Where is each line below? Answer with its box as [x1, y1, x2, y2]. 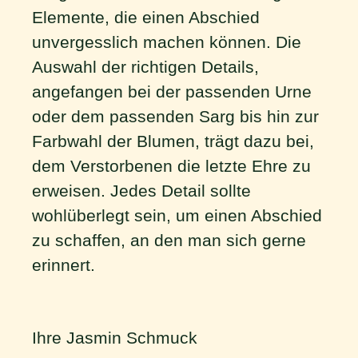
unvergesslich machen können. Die [32, 33, 301, 51]
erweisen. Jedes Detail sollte [32, 181, 251, 200]
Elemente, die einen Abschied [32, 8, 260, 26]
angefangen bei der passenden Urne [32, 82, 312, 101]
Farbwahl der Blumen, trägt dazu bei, [32, 132, 314, 150]
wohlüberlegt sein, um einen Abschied [32, 206, 322, 225]
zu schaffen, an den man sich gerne [32, 231, 306, 249]
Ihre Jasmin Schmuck [32, 328, 197, 347]
